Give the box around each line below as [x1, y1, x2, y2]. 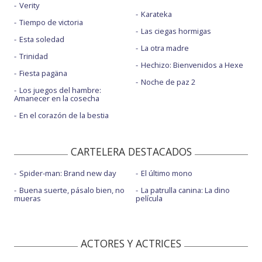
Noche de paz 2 [140, 77, 195, 88]
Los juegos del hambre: [19, 85, 101, 96]
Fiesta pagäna [19, 68, 67, 79]
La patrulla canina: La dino [140, 185, 230, 196]
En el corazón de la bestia [19, 110, 109, 121]
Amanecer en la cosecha [14, 93, 99, 104]
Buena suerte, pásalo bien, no [19, 185, 125, 196]
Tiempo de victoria [19, 17, 83, 28]
